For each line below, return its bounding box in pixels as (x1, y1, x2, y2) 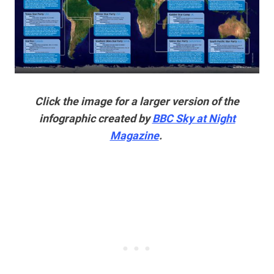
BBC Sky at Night (152, 112, 235, 125)
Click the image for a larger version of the (35, 95, 239, 108)
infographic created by (39, 112, 152, 125)
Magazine (109, 129, 159, 143)
